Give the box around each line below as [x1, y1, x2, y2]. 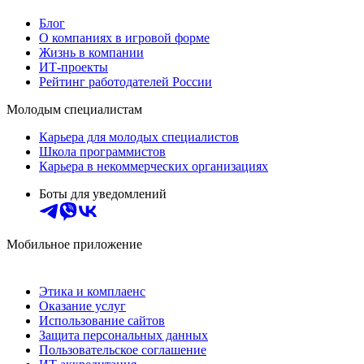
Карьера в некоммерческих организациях [39, 158, 268, 173]
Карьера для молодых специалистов [39, 129, 239, 144]
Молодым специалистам [6, 102, 142, 116]
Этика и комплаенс [39, 284, 145, 298]
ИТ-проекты [39, 59, 108, 74]
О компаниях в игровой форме [39, 30, 210, 45]
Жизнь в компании [39, 45, 144, 59]
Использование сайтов [39, 313, 165, 327]
